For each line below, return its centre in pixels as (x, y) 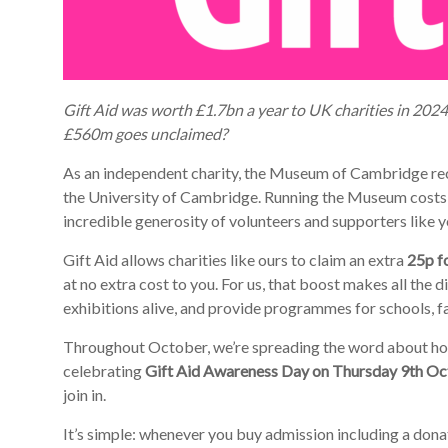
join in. (84, 394)
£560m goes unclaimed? (145, 133)
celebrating (104, 370)
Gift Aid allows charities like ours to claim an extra (235, 259)
